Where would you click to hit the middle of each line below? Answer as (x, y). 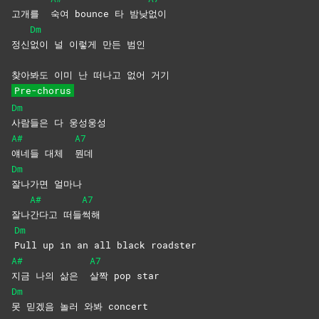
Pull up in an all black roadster (105, 245)
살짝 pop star (125, 276)
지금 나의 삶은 (51, 276)
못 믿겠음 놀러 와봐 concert (80, 307)
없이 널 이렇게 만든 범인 (88, 45)
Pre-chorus (43, 91)
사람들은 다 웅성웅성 (59, 123)
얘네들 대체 (43, 153)
